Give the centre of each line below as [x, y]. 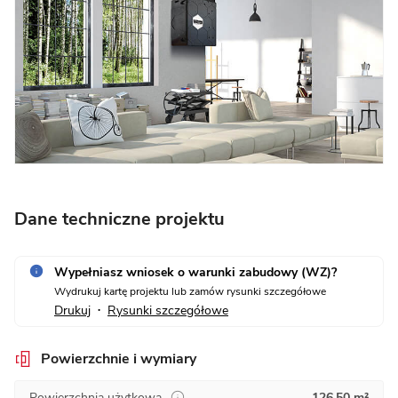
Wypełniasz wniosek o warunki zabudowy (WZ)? [195, 272]
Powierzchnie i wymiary [119, 358]
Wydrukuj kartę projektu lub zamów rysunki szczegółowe [190, 291]
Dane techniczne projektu [119, 219]
